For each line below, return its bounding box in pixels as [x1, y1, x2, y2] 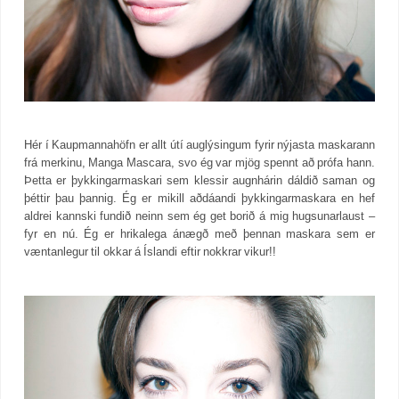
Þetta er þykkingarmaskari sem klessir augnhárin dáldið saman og [24, 174, 375, 188]
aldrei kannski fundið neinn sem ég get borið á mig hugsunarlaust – [24, 209, 375, 224]
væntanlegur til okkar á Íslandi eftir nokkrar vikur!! [24, 245, 277, 259]
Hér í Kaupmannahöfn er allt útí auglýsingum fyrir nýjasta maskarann [24, 138, 375, 152]
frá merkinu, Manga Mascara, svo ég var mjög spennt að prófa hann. [24, 156, 375, 170]
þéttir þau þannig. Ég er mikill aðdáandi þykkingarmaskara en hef [24, 191, 375, 206]
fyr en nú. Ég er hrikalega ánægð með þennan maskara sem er [24, 227, 375, 241]
